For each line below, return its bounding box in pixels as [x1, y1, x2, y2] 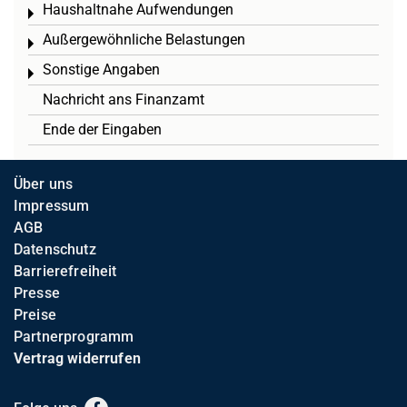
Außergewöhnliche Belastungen [43, 31, 245, 48]
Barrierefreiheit [14, 263, 117, 280]
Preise [14, 306, 56, 323]
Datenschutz [14, 241, 96, 258]
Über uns [14, 175, 74, 193]
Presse [14, 284, 60, 302]
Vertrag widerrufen [14, 350, 141, 367]
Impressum [14, 197, 90, 214]
